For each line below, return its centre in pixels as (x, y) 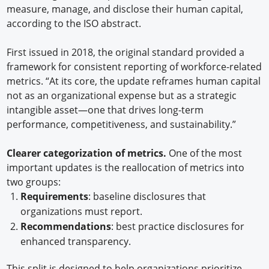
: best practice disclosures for (177, 226)
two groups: (34, 182)
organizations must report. (81, 211)
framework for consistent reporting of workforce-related (134, 66)
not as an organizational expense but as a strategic (122, 95)
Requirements (54, 196)
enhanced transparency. (75, 241)
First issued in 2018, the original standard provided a (126, 52)
